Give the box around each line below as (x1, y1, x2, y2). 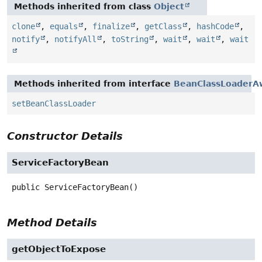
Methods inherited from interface (14, 78, 174, 88)
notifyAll (54, 34, 96, 44)
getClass (144, 21, 182, 31)
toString (111, 34, 149, 44)
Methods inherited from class (14, 1, 154, 11)
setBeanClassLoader (12, 98, 96, 108)
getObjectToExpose (12, 243, 106, 254)
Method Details (7, 216, 97, 229)
